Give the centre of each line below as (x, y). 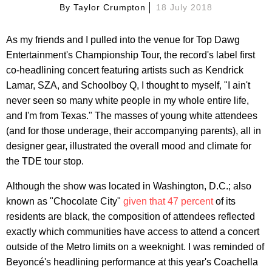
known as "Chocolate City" (65, 201)
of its (224, 201)
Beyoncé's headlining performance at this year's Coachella (132, 262)
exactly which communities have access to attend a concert (133, 231)
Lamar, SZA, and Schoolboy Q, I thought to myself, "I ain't (128, 85)
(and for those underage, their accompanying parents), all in (134, 131)
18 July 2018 (185, 7)
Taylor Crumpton (110, 7)
